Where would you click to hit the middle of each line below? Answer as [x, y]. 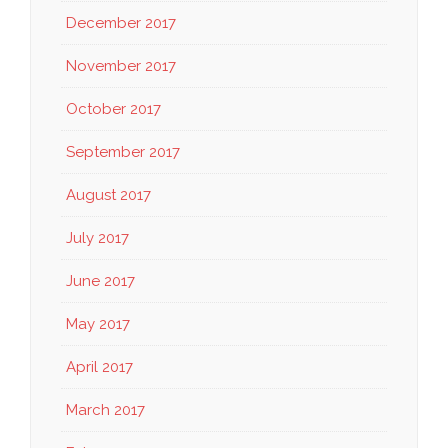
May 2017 [98, 324]
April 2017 [99, 367]
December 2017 [121, 23]
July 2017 [97, 238]
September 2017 [123, 152]
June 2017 [100, 281]
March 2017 [105, 410]
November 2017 [121, 66]
